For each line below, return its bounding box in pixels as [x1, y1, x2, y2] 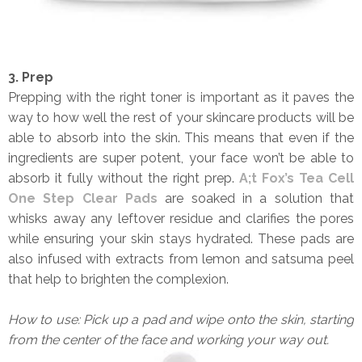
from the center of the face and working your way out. [8, 331, 329, 347]
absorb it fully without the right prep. [8, 170, 239, 186]
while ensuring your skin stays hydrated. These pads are [8, 230, 354, 246]
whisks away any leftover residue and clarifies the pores [8, 210, 354, 226]
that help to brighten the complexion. [8, 271, 229, 287]
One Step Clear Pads [8, 190, 158, 206]
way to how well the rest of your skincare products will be [8, 109, 354, 125]
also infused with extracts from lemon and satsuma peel [8, 250, 354, 267]
